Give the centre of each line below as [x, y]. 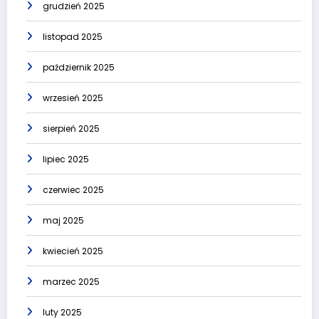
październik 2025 [79, 68]
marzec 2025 [71, 282]
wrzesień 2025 [73, 98]
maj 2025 [63, 221]
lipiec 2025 [66, 159]
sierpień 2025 [71, 129]
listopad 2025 [73, 37]
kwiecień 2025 [73, 251]
